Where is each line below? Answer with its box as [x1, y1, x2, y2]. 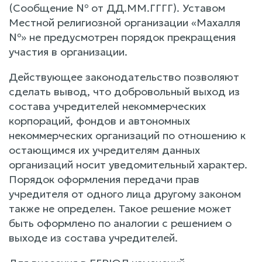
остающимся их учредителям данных [9, 143, 200, 157]
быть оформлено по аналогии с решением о [9, 216, 232, 230]
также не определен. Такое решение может [9, 201, 232, 215]
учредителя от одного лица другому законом [9, 187, 241, 201]
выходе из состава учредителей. [9, 230, 178, 244]
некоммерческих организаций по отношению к [9, 128, 246, 142]
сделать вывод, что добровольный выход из [9, 84, 240, 98]
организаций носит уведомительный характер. [9, 157, 247, 171]
